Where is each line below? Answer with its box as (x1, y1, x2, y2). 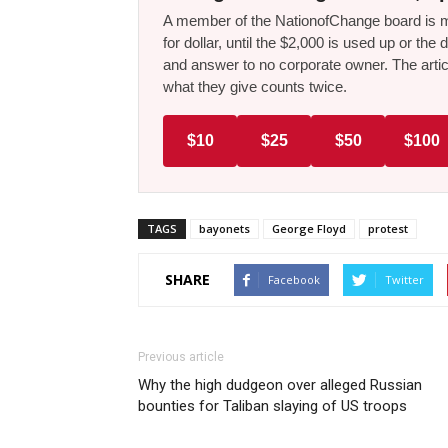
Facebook (268, 271, 320, 287)
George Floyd (272, 220, 346, 236)
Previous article (138, 349, 224, 364)
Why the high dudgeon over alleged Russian (138, 375, 422, 394)
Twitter (385, 271, 424, 287)
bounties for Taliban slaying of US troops (138, 396, 407, 415)
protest (368, 220, 408, 236)
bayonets (199, 220, 250, 236)
